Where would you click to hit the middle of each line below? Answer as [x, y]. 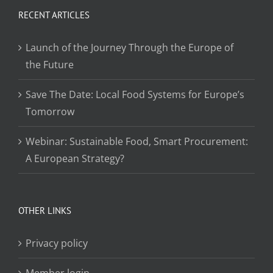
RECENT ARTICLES [54, 15]
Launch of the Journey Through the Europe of [129, 47]
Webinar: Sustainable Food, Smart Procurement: [137, 141]
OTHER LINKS [45, 210]
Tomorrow [50, 111]
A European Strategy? [75, 158]
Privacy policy [57, 243]
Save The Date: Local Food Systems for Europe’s [135, 94]
